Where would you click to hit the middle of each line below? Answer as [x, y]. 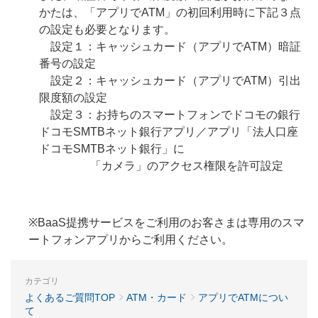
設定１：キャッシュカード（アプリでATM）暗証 [170, 46]
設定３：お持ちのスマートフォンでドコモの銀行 [170, 115]
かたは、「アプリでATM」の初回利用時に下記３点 [170, 12]
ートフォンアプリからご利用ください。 [131, 240]
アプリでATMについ [243, 297]
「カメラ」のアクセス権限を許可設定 [161, 166]
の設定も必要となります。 [107, 29]
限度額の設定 [73, 98]
